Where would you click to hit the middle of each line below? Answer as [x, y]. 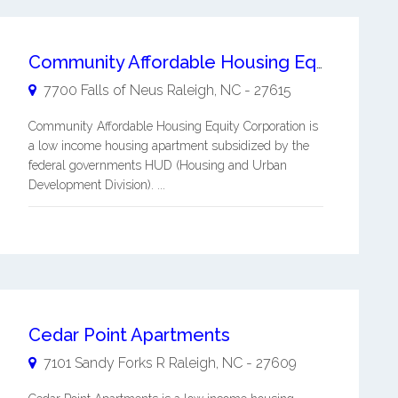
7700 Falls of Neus [103, 90]
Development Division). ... [96, 184]
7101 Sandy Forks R [104, 362]
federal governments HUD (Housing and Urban [157, 165]
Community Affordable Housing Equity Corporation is [173, 126]
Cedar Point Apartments [129, 334]
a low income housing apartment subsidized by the [168, 145]
